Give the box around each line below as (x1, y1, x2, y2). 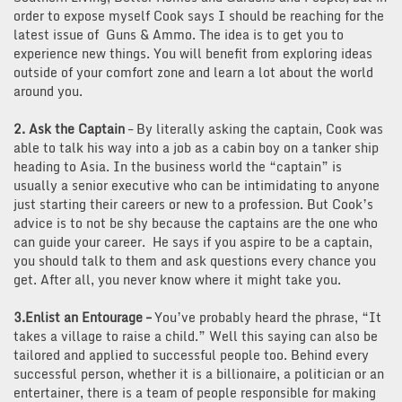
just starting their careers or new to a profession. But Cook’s (13, 193, 373, 214)
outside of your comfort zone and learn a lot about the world (13, 61, 373, 83)
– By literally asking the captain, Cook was (125, 118, 383, 139)
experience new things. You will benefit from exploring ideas (13, 42, 372, 64)
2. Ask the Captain (13, 118, 125, 139)
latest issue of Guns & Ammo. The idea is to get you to (13, 23, 344, 45)
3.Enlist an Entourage (13, 306, 143, 328)
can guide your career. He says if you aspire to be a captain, (13, 231, 372, 252)
